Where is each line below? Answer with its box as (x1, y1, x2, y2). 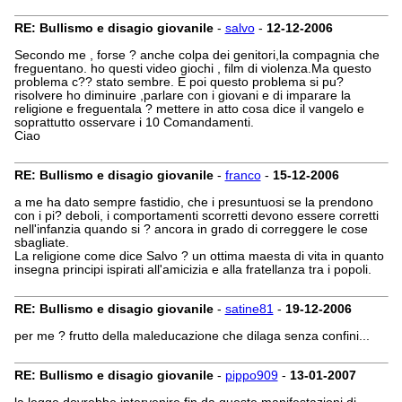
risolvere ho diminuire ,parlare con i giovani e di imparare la (13, 89, 351, 102)
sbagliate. (13, 236, 69, 249)
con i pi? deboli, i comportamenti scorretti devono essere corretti (13, 209, 379, 223)
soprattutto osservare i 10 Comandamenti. (13, 116, 254, 129)
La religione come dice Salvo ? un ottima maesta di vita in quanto (13, 249, 384, 263)
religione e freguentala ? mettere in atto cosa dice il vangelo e (13, 102, 364, 116)
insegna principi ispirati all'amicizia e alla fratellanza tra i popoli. (13, 263, 371, 276)
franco (224, 169, 261, 182)
